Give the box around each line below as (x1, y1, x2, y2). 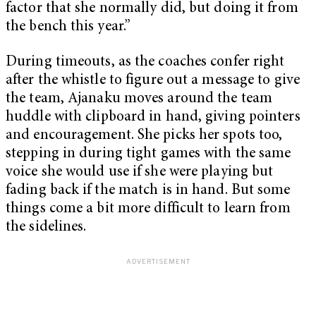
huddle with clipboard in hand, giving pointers (6, 109, 300, 125)
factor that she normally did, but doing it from (6, 1, 298, 17)
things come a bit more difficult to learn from (6, 201, 291, 217)
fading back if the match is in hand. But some (6, 183, 291, 198)
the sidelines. (6, 219, 87, 235)
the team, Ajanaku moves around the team (6, 91, 272, 107)
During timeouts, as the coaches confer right (6, 54, 285, 70)
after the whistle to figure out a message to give (6, 73, 300, 88)
